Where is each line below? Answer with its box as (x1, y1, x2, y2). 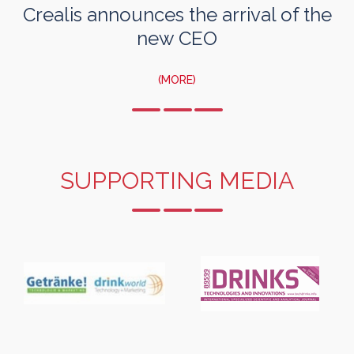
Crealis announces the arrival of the (22, 3, 332, 27)
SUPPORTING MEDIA (60, 167, 294, 195)
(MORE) (158, 73, 196, 87)
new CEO (137, 27, 217, 51)
